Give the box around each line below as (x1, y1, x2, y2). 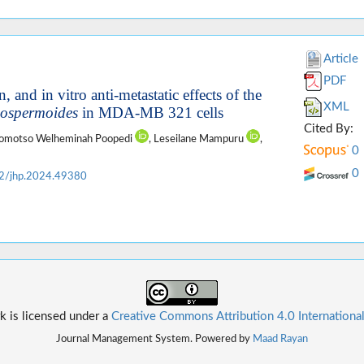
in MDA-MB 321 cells (78, 103, 223, 121)
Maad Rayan (253, 333, 308, 344)
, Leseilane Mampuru (149, 133, 246, 144)
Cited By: (304, 122, 354, 135)
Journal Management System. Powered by (56, 333, 253, 344)
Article (323, 52, 359, 65)
